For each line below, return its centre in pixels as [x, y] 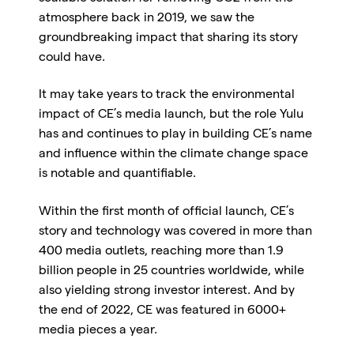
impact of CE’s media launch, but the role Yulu [171, 116]
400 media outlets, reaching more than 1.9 [161, 252]
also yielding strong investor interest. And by [166, 291]
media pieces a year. [99, 331]
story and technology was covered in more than [175, 232]
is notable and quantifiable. [119, 175]
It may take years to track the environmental [166, 96]
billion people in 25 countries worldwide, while [171, 271]
